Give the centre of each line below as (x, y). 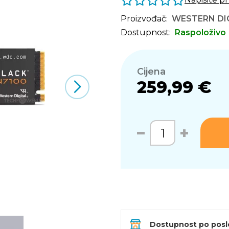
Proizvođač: (144, 19)
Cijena (151, 72)
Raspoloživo (200, 32)
